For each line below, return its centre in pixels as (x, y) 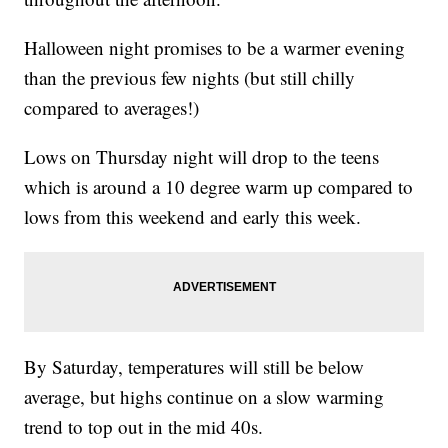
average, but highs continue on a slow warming (204, 396)
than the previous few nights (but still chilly (190, 77)
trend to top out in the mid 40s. (144, 426)
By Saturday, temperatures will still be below (194, 366)
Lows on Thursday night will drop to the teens (202, 156)
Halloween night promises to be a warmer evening (215, 47)
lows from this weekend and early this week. (193, 216)
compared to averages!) (112, 107)
